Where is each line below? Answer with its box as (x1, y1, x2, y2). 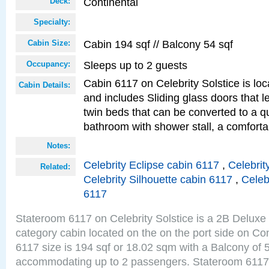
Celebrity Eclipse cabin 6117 (83, 159, 219, 171)
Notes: (47, 141, 70, 150)
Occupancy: (26, 59, 70, 68)
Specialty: (34, 17, 70, 26)
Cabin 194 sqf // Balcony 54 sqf (83, 38, 233, 50)
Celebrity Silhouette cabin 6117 (83, 173, 232, 186)
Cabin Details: (19, 80, 70, 89)
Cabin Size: (28, 38, 70, 47)
